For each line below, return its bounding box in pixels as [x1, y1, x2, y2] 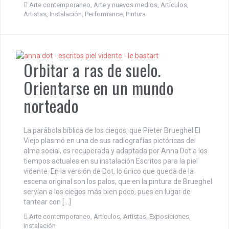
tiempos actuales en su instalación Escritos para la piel [24, 157, 198, 166]
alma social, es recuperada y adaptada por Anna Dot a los [24, 147, 208, 155]
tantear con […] [24, 198, 71, 207]
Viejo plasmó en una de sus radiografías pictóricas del [24, 136, 196, 145]
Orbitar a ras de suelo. [24, 58, 161, 82]
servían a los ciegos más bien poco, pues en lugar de [24, 188, 191, 196]
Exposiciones [149, 213, 189, 221]
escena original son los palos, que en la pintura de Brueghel [24, 177, 212, 186]
